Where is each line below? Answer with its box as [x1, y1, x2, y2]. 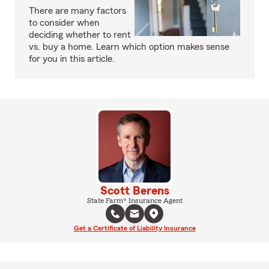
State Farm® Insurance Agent [86, 197, 183, 204]
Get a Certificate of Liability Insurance [73, 225, 196, 232]
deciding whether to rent [29, 30, 131, 40]
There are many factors [29, 6, 126, 16]
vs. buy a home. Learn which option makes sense [29, 42, 229, 52]
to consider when [29, 18, 100, 28]
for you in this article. [29, 54, 115, 64]
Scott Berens [100, 185, 169, 197]
